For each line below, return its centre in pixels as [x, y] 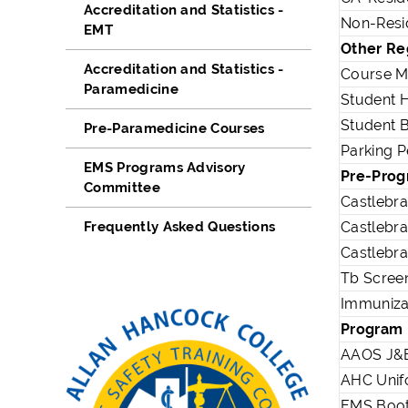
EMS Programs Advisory [165, 168]
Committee [122, 188]
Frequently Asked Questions [180, 227]
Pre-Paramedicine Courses [174, 129]
